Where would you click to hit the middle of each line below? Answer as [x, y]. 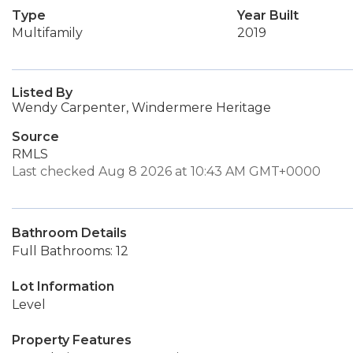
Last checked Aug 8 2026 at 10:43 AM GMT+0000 [166, 171]
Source [35, 137]
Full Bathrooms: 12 [70, 251]
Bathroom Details [69, 233]
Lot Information [63, 286]
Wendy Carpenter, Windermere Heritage [141, 108]
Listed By [42, 93]
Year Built [268, 15]
